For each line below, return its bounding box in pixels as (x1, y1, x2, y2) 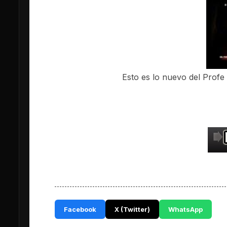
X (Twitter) (115, 205, 150, 213)
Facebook (64, 205, 96, 213)
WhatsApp (168, 205, 203, 213)
